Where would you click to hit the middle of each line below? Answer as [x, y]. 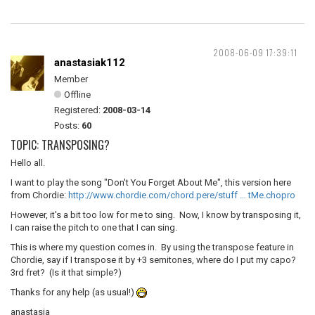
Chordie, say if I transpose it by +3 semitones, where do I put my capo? [154, 260]
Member [71, 79]
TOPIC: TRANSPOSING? [60, 145]
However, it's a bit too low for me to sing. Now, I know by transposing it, [156, 215]
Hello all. [28, 163]
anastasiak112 [90, 63]
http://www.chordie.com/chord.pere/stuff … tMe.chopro [182, 195]
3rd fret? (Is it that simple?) [66, 272]
